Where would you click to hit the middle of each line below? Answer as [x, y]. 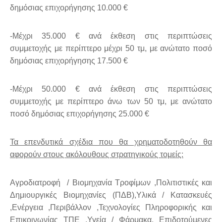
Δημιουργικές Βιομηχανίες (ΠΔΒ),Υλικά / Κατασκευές [111, 195]
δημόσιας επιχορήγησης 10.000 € [69, 8]
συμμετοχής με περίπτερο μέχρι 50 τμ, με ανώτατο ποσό [111, 49]
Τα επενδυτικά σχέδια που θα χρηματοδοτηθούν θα [111, 142]
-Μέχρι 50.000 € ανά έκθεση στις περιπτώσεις [111, 89]
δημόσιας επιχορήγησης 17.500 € [69, 61]
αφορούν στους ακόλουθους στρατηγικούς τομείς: [97, 155]
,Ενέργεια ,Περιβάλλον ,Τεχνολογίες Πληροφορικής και [111, 208]
